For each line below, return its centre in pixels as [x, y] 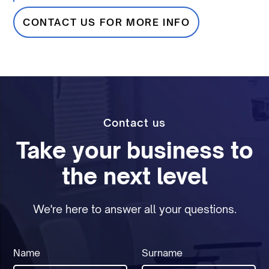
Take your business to [134, 151]
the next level [134, 177]
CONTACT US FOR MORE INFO [106, 23]
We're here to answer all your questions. [134, 209]
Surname [162, 253]
